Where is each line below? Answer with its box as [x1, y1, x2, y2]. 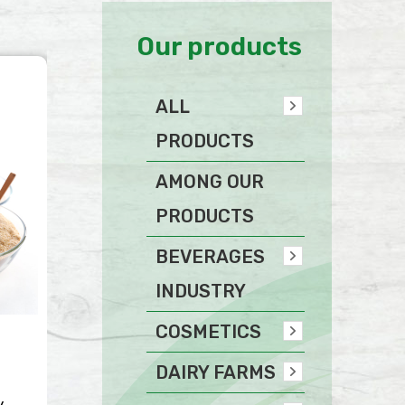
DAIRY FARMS [155, 362, 277, 383]
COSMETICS [155, 321, 262, 343]
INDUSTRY [155, 280, 247, 302]
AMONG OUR [155, 171, 265, 193]
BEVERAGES [155, 246, 266, 268]
